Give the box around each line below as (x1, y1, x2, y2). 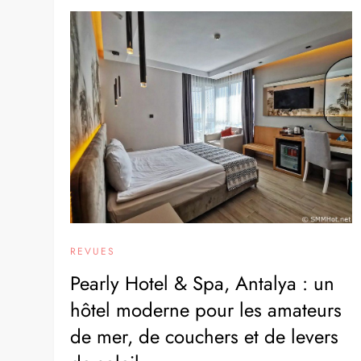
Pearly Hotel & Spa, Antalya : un (70, 268, 335, 297)
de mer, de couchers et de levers (70, 322, 339, 351)
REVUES (70, 243, 116, 259)
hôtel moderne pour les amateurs (70, 295, 342, 324)
